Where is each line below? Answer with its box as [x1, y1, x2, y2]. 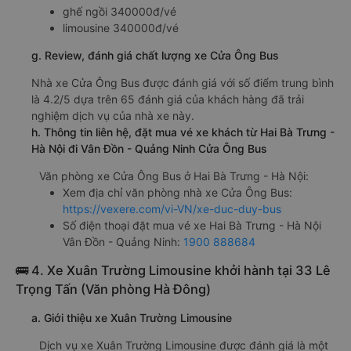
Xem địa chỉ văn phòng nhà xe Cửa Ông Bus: [63, 185, 292, 199]
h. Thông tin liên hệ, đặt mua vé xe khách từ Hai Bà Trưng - [31, 125, 335, 139]
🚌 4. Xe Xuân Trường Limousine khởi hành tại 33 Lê [16, 262, 331, 278]
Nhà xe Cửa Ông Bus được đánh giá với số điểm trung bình [31, 75, 334, 89]
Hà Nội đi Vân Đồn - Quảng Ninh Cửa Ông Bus [31, 141, 267, 155]
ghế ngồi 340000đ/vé [63, 4, 176, 18]
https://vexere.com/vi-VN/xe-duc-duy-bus [63, 201, 281, 215]
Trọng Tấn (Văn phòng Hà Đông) [16, 280, 211, 297]
